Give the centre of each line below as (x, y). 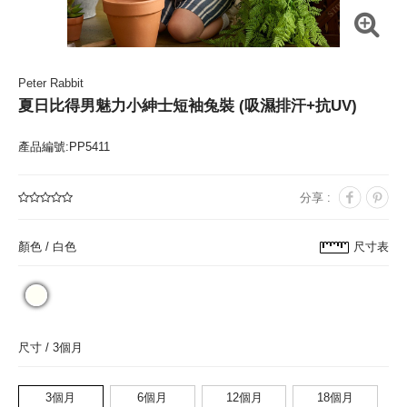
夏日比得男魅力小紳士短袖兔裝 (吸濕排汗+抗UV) (188, 106)
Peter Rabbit (51, 83)
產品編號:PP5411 (64, 147)
